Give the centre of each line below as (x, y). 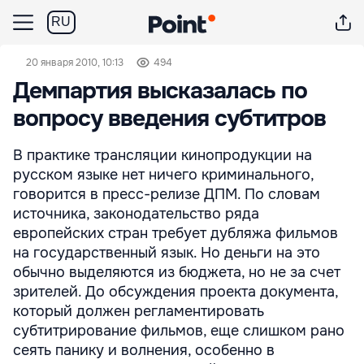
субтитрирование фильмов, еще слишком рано (179, 331)
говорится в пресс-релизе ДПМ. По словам (167, 194)
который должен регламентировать (139, 311)
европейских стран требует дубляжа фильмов (175, 233)
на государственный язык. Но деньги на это (167, 253)
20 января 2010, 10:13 (75, 63)
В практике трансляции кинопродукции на (162, 155)
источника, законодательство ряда (136, 214)
